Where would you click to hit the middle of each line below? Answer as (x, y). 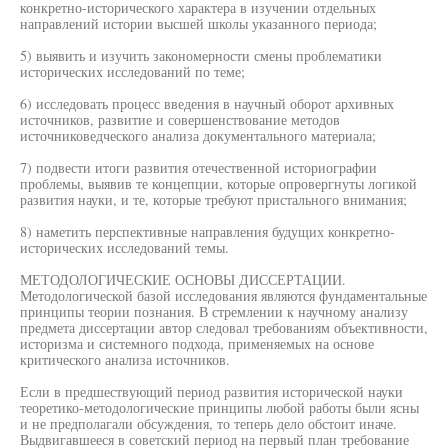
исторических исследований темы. (124, 247)
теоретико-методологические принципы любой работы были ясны (219, 407)
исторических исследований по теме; (132, 71)
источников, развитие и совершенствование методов (180, 119)
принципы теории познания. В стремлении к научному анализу (214, 311)
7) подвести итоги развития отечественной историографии (198, 167)
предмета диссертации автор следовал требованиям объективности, (224, 327)
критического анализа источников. (125, 359)
